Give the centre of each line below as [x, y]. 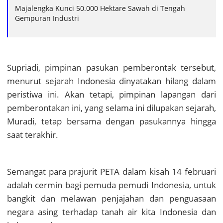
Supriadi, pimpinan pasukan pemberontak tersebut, [111, 67]
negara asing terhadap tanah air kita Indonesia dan [111, 212]
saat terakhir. [33, 134]
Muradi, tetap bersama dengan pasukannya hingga [111, 121]
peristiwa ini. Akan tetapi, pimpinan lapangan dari [111, 94]
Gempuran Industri [47, 18]
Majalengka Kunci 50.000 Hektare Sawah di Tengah [100, 8]
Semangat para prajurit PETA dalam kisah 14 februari [111, 171]
